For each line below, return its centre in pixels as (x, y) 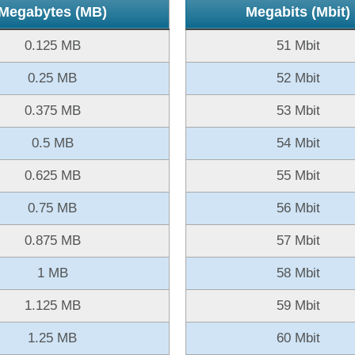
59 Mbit (298, 305)
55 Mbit (298, 175)
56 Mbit (298, 208)
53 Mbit (298, 110)
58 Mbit (298, 273)
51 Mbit (298, 45)
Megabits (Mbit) (298, 11)
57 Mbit (298, 240)
